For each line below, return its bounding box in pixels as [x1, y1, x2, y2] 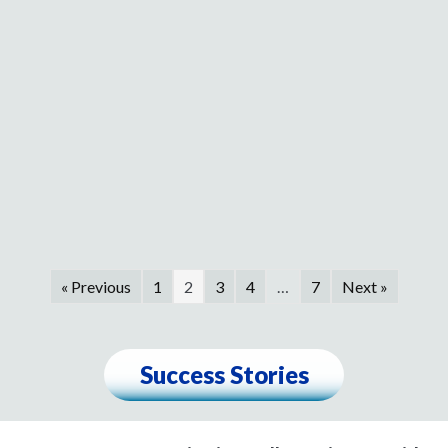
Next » [341, 277, 388, 296]
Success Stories [139, 360, 309, 389]
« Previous [60, 277, 131, 296]
